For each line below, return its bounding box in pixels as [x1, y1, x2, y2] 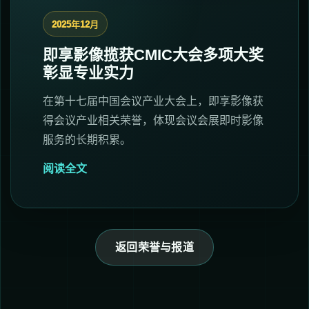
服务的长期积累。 [43, 133, 131, 146]
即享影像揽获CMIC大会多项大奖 [43, 46, 263, 63]
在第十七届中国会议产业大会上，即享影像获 [43, 94, 263, 107]
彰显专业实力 [43, 63, 134, 81]
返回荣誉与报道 [114, 241, 195, 253]
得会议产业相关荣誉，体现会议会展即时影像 [43, 114, 263, 126]
